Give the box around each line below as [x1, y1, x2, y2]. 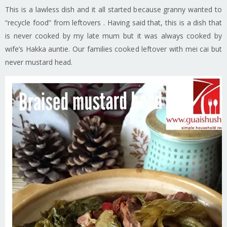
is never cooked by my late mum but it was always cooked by [5, 30, 222, 41]
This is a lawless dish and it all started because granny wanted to [5, 4, 222, 14]
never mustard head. [5, 57, 72, 67]
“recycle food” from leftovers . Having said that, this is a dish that [5, 17, 222, 27]
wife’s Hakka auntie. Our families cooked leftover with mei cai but [5, 44, 222, 54]
